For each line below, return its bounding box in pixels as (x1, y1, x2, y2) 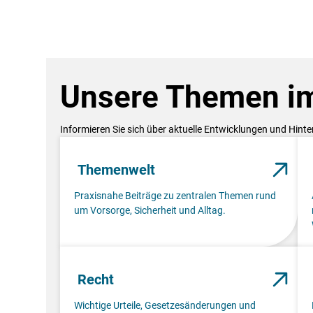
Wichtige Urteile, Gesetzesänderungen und (74, 299, 256, 311)
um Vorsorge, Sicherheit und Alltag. (74, 204, 226, 216)
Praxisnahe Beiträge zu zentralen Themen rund (74, 189, 276, 201)
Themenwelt (78, 161, 155, 178)
